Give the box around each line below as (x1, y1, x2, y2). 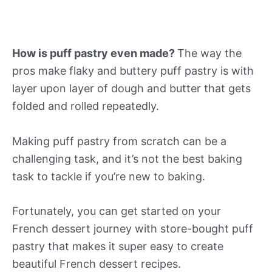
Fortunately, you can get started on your (12, 205, 221, 218)
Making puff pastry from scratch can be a (12, 134, 226, 148)
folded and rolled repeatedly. (12, 99, 159, 112)
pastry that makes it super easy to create (12, 240, 223, 253)
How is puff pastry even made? (12, 46, 177, 59)
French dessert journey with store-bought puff (12, 222, 253, 236)
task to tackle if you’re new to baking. (12, 169, 205, 183)
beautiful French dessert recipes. (12, 257, 181, 271)
